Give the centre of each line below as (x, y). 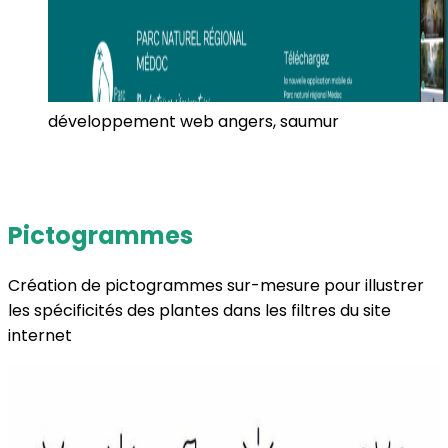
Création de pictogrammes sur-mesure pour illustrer (216, 285)
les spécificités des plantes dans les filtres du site (199, 310)
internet (40, 335)
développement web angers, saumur (193, 121)
